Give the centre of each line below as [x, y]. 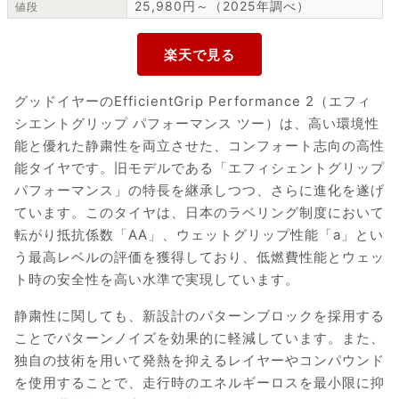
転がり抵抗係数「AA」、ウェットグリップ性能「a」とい [199, 235]
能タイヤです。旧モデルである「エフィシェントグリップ [199, 168]
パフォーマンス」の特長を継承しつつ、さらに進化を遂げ [199, 191]
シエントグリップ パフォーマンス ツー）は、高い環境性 [197, 124]
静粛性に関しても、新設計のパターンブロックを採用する [199, 316]
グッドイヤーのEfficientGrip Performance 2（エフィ [193, 102]
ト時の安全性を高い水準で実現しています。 [157, 280]
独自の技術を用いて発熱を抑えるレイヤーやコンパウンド [199, 361]
